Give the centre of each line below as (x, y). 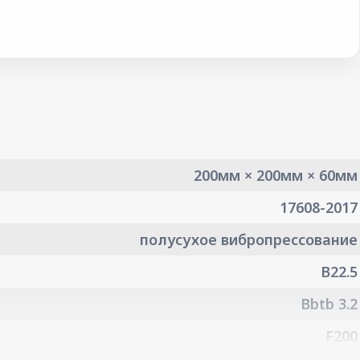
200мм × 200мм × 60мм (276, 175)
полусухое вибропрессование (249, 239)
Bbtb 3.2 (329, 304)
